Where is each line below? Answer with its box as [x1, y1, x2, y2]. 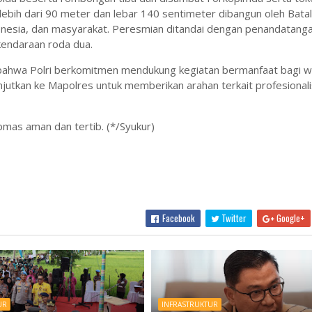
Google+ [274, 211, 306, 225]
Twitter [219, 211, 247, 225]
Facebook [160, 211, 196, 225]
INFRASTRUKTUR [161, 299, 218, 309]
